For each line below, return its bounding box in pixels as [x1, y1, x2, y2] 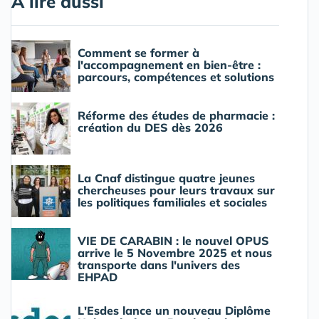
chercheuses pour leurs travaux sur [78, 183, 275, 198]
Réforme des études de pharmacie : [78, 108, 275, 123]
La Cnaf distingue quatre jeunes [78, 171, 255, 186]
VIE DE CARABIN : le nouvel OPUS [78, 234, 269, 249]
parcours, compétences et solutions [78, 70, 274, 85]
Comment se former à [78, 46, 199, 61]
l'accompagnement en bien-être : [78, 58, 261, 73]
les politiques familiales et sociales [78, 195, 267, 210]
